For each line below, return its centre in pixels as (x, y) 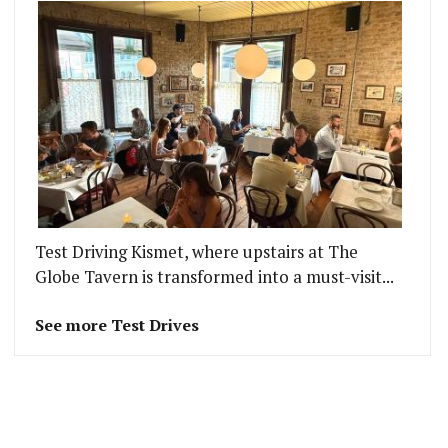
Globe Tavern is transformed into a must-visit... (215, 277)
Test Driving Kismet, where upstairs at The (197, 252)
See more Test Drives (117, 325)
